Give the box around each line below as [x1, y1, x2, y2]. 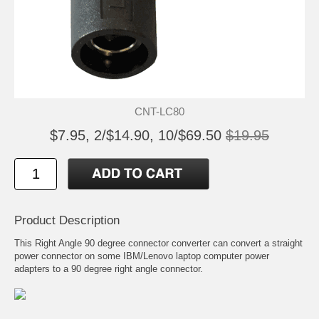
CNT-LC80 [135, 105, 184, 117]
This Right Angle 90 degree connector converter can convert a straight [14, 237, 303, 249]
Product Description [14, 213, 120, 227]
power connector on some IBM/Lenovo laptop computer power [14, 250, 269, 261]
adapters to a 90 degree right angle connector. [14, 263, 203, 274]
